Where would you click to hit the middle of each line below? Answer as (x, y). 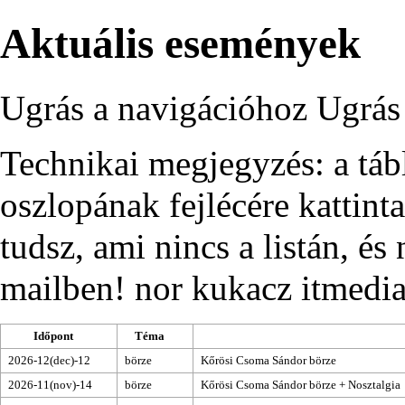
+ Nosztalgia (368, 384)
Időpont (53, 335)
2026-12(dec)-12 (49, 360)
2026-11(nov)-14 (50, 384)
